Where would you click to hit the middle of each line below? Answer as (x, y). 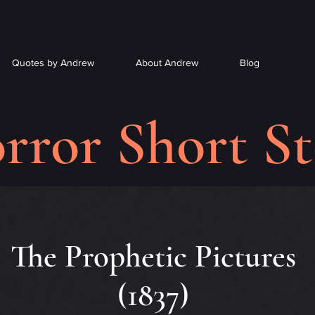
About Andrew (167, 63)
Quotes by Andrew (53, 63)
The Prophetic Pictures (153, 256)
